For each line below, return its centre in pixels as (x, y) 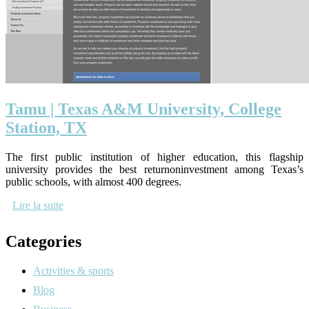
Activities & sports (73, 270)
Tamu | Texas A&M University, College (143, 109)
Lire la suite (38, 205)
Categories (43, 241)
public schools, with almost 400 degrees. (93, 182)
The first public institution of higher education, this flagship (154, 157)
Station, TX (46, 128)
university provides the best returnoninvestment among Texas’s (154, 169)
